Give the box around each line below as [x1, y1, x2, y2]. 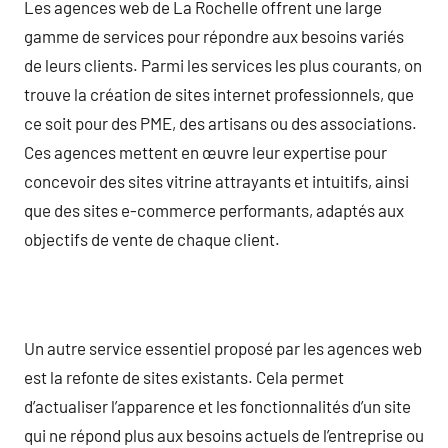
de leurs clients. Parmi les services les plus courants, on [24, 54, 422, 75]
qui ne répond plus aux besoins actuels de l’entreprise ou [24, 424, 424, 445]
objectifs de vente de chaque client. [24, 228, 280, 249]
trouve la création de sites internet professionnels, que [24, 83, 414, 104]
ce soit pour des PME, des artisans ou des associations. [24, 112, 417, 133]
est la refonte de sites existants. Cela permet [24, 366, 344, 387]
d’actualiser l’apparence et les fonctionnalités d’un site [24, 395, 411, 416]
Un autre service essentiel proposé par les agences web [24, 337, 422, 358]
